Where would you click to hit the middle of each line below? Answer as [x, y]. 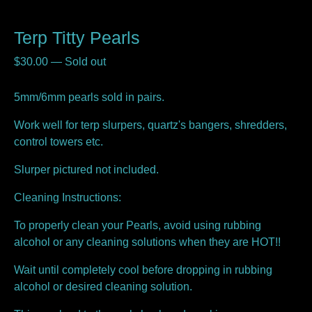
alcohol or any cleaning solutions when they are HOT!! [147, 242]
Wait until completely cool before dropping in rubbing [143, 270]
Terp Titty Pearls [77, 38]
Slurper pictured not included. [86, 170]
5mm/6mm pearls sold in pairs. [89, 97]
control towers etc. [58, 142]
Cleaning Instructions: [68, 198]
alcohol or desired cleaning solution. [103, 287]
